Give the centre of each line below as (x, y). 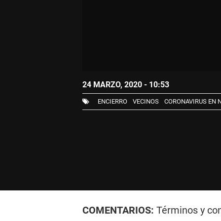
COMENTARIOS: (119, 210)
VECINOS (146, 102)
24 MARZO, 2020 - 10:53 (126, 85)
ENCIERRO (112, 102)
